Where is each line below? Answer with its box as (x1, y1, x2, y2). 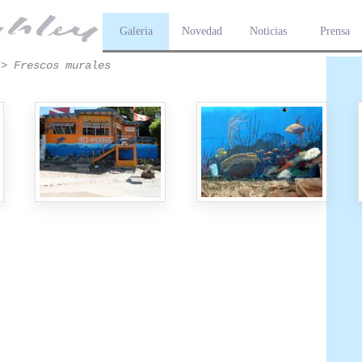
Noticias (250, 25, 287, 37)
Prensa (319, 25, 350, 37)
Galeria (119, 25, 153, 37)
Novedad (182, 25, 222, 37)
